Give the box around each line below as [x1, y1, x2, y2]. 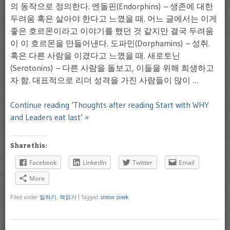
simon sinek [100, 194, 129, 201]
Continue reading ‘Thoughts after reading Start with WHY [10, 99, 209, 110]
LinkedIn [83, 158, 106, 167]
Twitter [132, 158, 152, 167]
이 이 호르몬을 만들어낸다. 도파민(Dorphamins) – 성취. [10, 37, 210, 48]
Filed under [10, 194, 40, 201]
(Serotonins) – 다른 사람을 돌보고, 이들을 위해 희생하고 [10, 62, 214, 73]
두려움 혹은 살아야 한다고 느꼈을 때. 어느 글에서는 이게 [10, 13, 217, 24]
